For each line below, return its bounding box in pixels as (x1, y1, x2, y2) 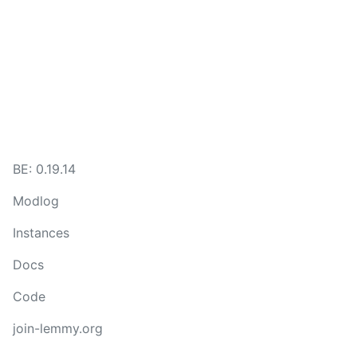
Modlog (13, 193, 59, 209)
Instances (13, 225, 69, 241)
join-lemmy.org (13, 320, 103, 336)
